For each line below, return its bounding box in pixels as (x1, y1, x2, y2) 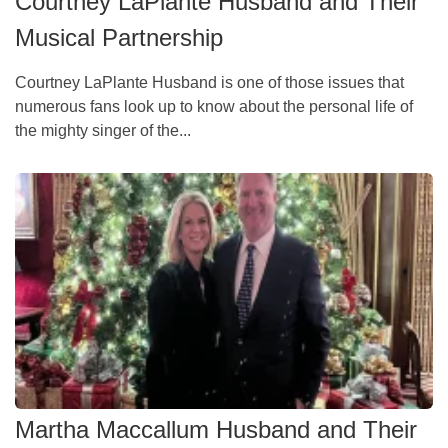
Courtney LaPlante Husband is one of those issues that (15, 73, 404, 91)
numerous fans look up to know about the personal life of (15, 97, 413, 115)
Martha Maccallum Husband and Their (15, 416, 417, 444)
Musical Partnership (15, 23, 223, 51)
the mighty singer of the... (15, 121, 191, 139)
